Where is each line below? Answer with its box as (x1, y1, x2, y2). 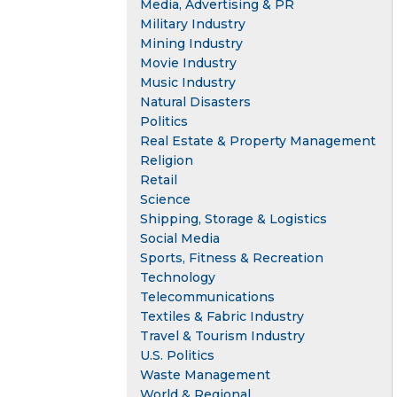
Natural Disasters (140, 94, 251, 111)
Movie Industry (140, 55, 237, 72)
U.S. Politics (140, 347, 214, 364)
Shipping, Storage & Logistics (140, 211, 327, 228)
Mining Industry (140, 35, 243, 52)
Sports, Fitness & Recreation (140, 250, 323, 267)
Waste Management (140, 367, 270, 384)
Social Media (140, 230, 220, 247)
